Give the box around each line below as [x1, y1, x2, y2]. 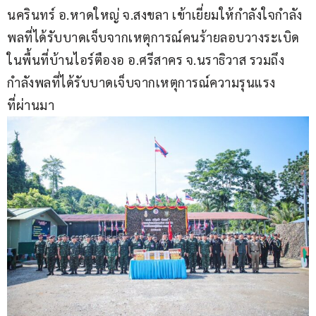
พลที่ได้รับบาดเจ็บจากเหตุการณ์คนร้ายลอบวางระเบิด [7, 29, 300, 46]
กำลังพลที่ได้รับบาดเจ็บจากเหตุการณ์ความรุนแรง [7, 74, 276, 91]
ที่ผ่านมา [7, 97, 58, 114]
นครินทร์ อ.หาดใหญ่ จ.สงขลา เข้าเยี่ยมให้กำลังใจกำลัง [7, 6, 303, 23]
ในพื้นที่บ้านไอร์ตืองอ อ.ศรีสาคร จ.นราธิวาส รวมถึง [7, 51, 284, 68]
